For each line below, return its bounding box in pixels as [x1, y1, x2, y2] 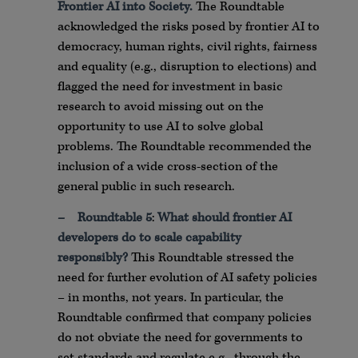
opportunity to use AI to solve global [58, 117, 263, 135]
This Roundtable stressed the [131, 249, 294, 267]
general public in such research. [58, 177, 235, 195]
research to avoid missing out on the [58, 97, 264, 115]
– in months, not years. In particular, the [58, 289, 284, 307]
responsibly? [58, 249, 131, 267]
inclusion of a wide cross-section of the [58, 157, 278, 175]
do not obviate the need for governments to [58, 329, 303, 347]
